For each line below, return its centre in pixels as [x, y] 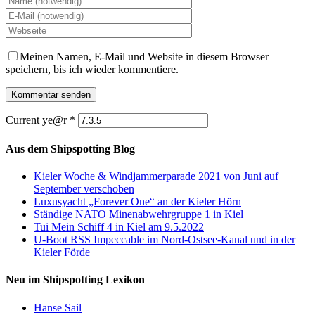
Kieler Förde [62, 252]
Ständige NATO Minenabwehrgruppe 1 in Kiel [139, 214]
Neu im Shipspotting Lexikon [75, 280]
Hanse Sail [58, 307]
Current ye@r [38, 120]
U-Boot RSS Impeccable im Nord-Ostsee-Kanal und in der [165, 240]
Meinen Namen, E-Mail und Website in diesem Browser [144, 56]
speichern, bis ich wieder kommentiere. [92, 69]
